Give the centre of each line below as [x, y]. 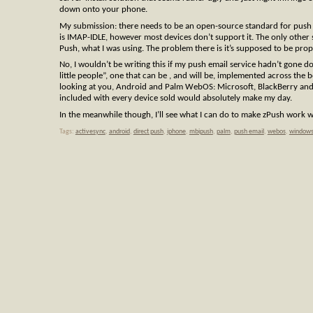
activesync [90, 132]
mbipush [201, 132]
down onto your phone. [103, 10]
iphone [176, 132]
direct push [148, 132]
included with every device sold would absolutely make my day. [175, 99]
